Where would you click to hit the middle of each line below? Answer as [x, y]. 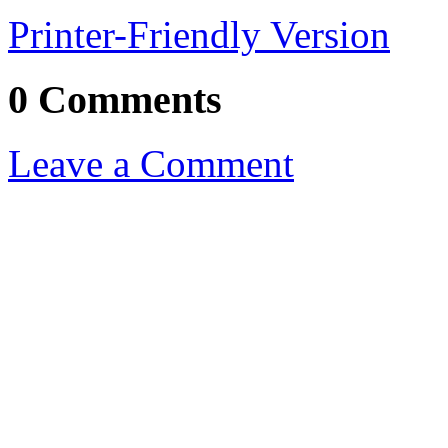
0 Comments [115, 99]
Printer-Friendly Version [199, 34]
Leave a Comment [151, 164]
